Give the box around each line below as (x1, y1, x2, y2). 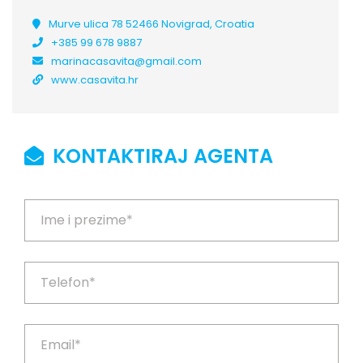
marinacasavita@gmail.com (51, 53, 202, 69)
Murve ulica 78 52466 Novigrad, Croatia (49, 16, 254, 32)
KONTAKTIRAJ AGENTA (48, 143, 273, 169)
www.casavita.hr (51, 72, 139, 88)
